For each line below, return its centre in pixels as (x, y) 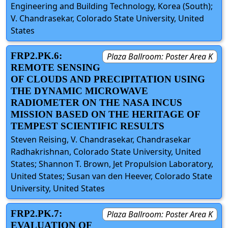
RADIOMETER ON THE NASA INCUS (96, 102)
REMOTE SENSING (55, 67)
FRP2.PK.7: (36, 214)
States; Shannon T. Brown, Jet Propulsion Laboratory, (112, 164)
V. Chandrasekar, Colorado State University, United (107, 18)
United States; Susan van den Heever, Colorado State (111, 176)
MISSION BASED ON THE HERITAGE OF (105, 114)
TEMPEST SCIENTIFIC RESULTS (88, 126)
